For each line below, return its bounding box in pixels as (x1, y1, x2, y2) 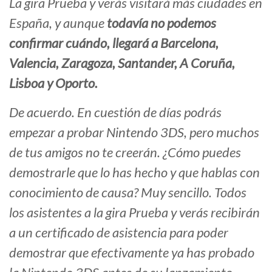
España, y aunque (9, 15, 107, 32)
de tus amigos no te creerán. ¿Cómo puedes (9, 144, 241, 161)
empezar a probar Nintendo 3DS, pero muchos (9, 124, 259, 141)
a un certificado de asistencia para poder (9, 224, 228, 241)
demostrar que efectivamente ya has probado (9, 244, 254, 261)
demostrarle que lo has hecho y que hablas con (9, 164, 260, 181)
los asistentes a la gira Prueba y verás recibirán (9, 204, 260, 221)
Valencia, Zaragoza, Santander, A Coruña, (9, 55, 235, 72)
